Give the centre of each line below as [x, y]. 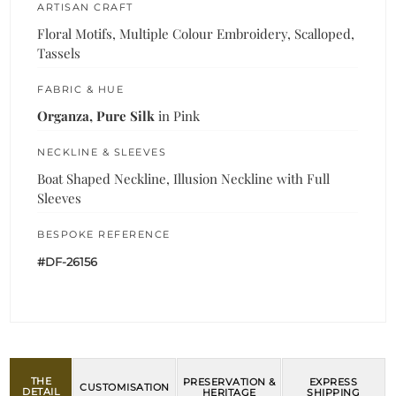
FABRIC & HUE [81, 90]
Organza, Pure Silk [96, 116]
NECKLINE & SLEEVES [102, 152]
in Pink [178, 116]
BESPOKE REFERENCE [104, 235]
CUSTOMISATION [125, 387]
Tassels [59, 53]
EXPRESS [333, 381]
